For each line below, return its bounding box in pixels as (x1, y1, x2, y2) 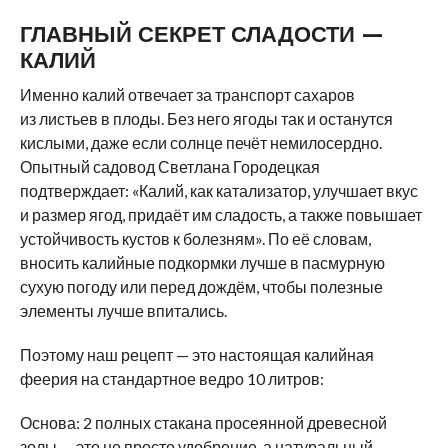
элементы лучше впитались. (19, 301, 227, 320)
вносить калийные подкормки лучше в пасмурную (19, 253, 385, 272)
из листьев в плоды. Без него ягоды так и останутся (19, 109, 393, 128)
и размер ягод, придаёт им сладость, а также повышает (19, 205, 422, 224)
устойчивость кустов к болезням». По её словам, (19, 229, 371, 248)
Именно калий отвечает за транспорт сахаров (19, 85, 355, 104)
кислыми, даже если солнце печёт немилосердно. (19, 133, 382, 152)
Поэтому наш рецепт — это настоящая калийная (19, 345, 374, 364)
